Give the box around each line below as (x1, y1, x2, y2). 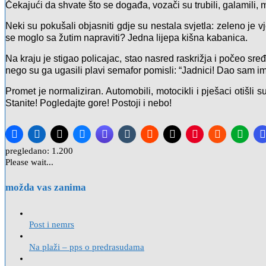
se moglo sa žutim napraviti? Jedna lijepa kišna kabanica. (5, 33, 248, 43)
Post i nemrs (29, 220, 74, 230)
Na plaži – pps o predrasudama (29, 242, 144, 252)
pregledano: (5, 145, 49, 156)
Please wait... (5, 157, 53, 167)
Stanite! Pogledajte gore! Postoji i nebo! (5, 98, 172, 109)
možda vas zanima (5, 182, 86, 194)
